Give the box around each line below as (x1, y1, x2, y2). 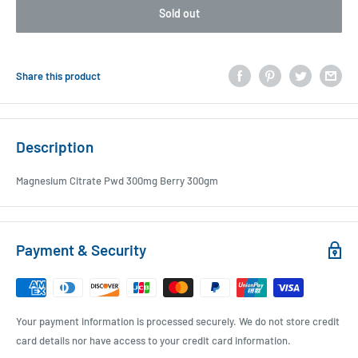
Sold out (158, 6, 200, 21)
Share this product (16, 70, 101, 83)
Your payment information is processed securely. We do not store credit (16, 314, 340, 328)
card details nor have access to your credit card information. (16, 333, 291, 347)
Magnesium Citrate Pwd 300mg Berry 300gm (16, 173, 218, 187)
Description (16, 137, 93, 157)
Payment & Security (16, 240, 146, 259)
